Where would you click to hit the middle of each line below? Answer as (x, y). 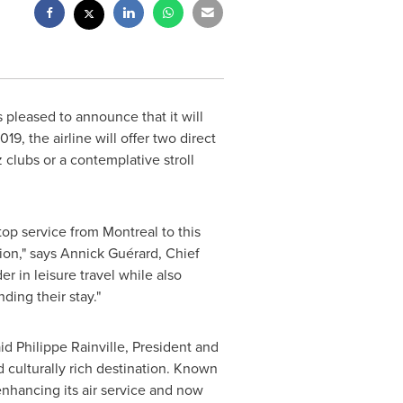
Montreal (130, 232)
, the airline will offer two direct (118, 138)
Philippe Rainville (70, 347)
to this (179, 232)
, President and (171, 347)
